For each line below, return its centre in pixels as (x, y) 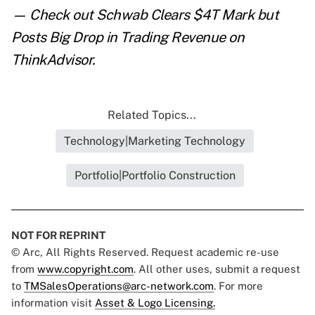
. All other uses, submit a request (217, 269)
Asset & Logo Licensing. (155, 303)
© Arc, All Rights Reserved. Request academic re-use (145, 252)
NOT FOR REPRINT (58, 236)
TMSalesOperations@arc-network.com (119, 286)
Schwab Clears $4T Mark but (187, 15)
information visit (53, 303)
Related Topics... (152, 115)
